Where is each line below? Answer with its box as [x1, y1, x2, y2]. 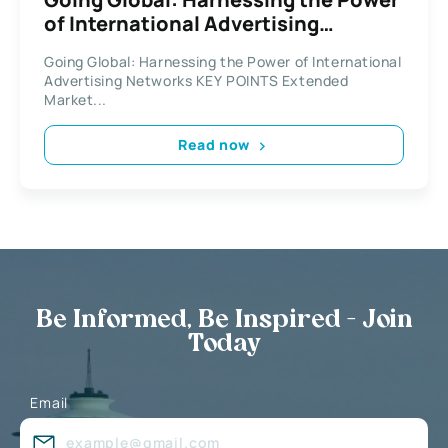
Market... [44, 89, 108, 109]
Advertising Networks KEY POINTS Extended [44, 70, 349, 90]
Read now [178, 135, 250, 155]
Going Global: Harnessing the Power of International [44, 51, 402, 71]
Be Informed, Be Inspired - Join [35, 308, 413, 333]
